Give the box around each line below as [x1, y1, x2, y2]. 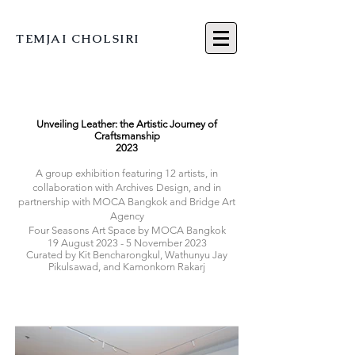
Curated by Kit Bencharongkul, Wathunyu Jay [26, 249, 227, 261]
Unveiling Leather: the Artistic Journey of [36, 118, 217, 130]
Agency [109, 210, 144, 222]
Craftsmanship [94, 130, 160, 142]
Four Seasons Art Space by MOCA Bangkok [28, 224, 226, 236]
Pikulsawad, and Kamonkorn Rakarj [48, 261, 205, 273]
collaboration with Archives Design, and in [32, 181, 221, 193]
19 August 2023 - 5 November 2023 [47, 237, 207, 249]
